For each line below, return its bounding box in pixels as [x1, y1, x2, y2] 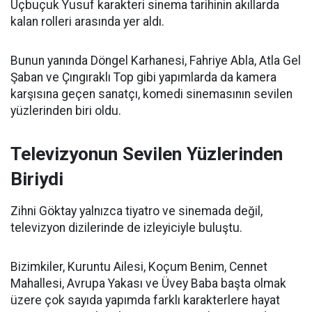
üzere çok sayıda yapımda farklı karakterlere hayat [10, 293, 280, 307]
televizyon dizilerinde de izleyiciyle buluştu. [10, 221, 242, 235]
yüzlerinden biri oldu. [10, 104, 121, 118]
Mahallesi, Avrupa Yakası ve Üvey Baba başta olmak [10, 276, 286, 290]
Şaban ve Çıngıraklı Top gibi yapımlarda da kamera [10, 70, 276, 84]
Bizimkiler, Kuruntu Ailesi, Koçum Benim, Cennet [10, 260, 267, 274]
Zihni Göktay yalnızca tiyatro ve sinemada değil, [10, 204, 263, 218]
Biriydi [10, 169, 63, 189]
